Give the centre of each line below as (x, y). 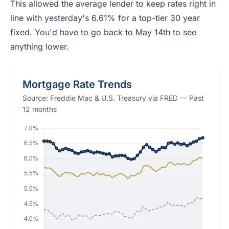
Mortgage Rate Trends (77, 84)
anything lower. (40, 47)
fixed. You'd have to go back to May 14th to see (103, 32)
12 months (40, 109)
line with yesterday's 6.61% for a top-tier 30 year (105, 18)
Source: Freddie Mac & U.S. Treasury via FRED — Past (113, 98)
